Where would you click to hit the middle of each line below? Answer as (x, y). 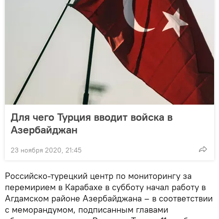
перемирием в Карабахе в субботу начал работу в (105, 187)
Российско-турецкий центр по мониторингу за (98, 176)
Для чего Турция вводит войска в (92, 117)
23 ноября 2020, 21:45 (46, 150)
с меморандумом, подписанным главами (87, 209)
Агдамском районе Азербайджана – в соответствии (109, 198)
